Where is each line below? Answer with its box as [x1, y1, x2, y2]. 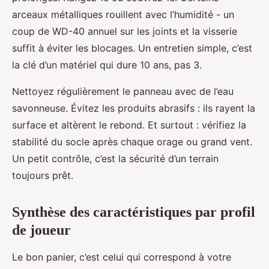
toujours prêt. [12, 169, 73, 181]
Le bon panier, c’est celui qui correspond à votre [12, 250, 231, 263]
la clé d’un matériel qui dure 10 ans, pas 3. [12, 58, 202, 71]
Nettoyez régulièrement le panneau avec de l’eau [12, 85, 234, 97]
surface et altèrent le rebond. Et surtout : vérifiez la [12, 118, 246, 131]
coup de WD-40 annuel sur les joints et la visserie [12, 25, 237, 37]
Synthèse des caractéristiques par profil [12, 204, 255, 220]
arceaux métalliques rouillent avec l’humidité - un [12, 8, 234, 20]
